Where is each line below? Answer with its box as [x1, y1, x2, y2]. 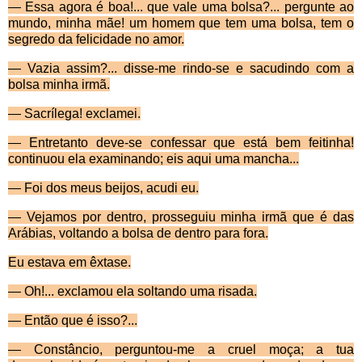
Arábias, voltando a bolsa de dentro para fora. [8, 226, 268, 241]
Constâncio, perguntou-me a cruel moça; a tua [21, 343, 354, 357]
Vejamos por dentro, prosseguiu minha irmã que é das [21, 210, 354, 225]
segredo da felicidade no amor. [8, 32, 184, 47]
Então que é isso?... [21, 314, 137, 328]
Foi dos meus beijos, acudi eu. [21, 181, 199, 196]
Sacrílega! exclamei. [21, 107, 141, 121]
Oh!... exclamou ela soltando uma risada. [21, 284, 257, 299]
